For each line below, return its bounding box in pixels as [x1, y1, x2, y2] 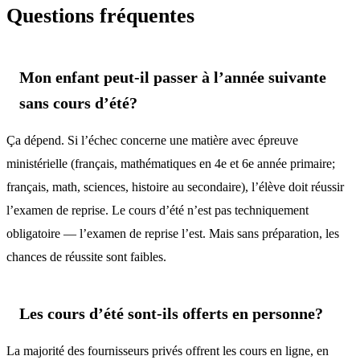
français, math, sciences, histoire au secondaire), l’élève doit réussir [6, 179, 344, 194]
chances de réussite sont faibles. [6, 249, 166, 264]
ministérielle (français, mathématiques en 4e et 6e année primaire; [6, 156, 335, 170]
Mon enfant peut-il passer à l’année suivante [19, 67, 326, 86]
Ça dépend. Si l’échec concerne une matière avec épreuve [6, 133, 298, 147]
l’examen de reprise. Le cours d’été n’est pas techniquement [6, 202, 309, 217]
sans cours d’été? [19, 93, 137, 112]
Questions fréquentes [6, 3, 194, 27]
